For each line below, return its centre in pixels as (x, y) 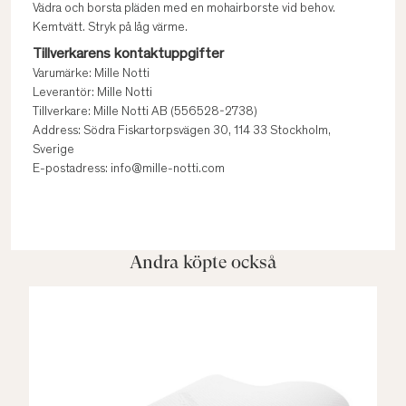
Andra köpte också (203, 262)
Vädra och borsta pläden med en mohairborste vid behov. (184, 9)
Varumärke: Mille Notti (91, 74)
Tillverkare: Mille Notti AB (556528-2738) (145, 112)
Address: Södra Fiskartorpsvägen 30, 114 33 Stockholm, (182, 131)
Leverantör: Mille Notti (92, 93)
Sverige (53, 150)
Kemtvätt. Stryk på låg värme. (110, 28)
